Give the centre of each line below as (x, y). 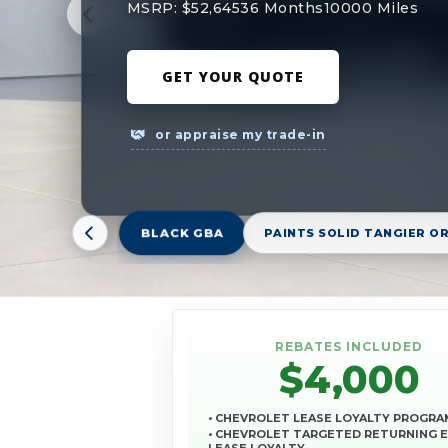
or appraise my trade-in (238, 134)
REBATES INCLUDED (349, 347)
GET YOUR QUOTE (232, 76)
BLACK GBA (182, 233)
